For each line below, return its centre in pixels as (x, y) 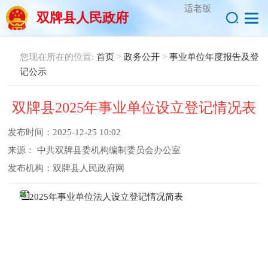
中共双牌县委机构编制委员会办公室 (109, 150)
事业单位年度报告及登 (214, 57)
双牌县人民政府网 (89, 168)
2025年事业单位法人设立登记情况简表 (106, 197)
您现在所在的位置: (58, 57)
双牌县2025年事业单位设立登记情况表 (134, 108)
